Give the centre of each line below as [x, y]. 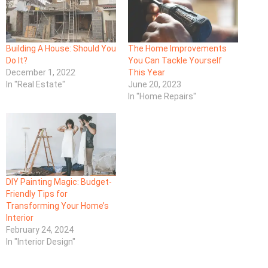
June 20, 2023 [155, 85]
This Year [147, 73]
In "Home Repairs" [162, 97]
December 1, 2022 [41, 73]
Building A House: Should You [61, 49]
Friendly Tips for [37, 194]
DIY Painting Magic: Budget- [59, 182]
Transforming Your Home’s [57, 206]
